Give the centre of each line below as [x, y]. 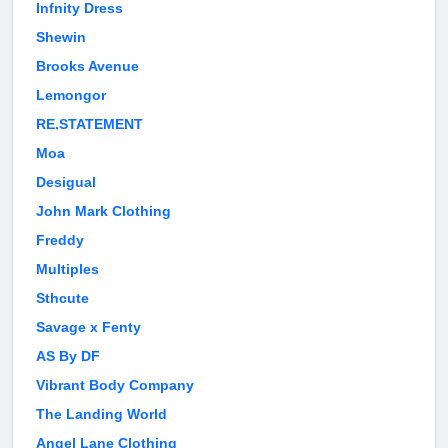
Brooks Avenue [87, 66]
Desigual [66, 182]
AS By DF [68, 356]
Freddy [60, 240]
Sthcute [62, 298]
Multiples [67, 269]
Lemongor [71, 95]
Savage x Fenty [88, 327]
